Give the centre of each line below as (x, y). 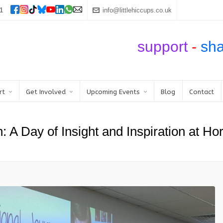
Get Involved (46, 92)
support (163, 47)
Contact (202, 92)
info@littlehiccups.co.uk (137, 10)
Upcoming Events (113, 92)
